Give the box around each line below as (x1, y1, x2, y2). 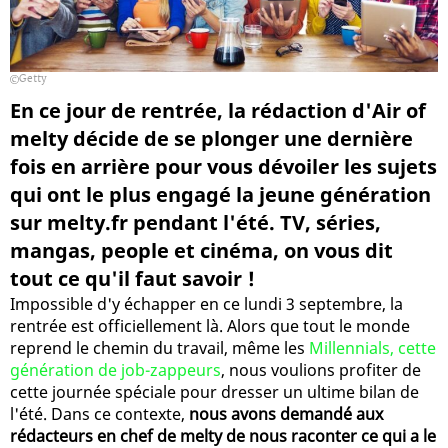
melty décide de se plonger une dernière (10, 124, 413, 152)
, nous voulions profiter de (221, 358, 421, 381)
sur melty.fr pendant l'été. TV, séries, (10, 208, 381, 236)
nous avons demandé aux (189, 402, 383, 425)
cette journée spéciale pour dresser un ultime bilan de (10, 380, 419, 403)
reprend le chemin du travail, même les (10, 336, 309, 359)
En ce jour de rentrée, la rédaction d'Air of (10, 96, 426, 124)
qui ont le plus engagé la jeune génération (10, 180, 431, 208)
